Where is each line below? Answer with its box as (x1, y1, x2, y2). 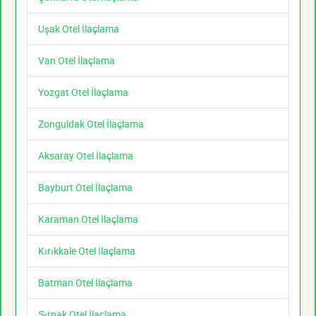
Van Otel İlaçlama (38, 54, 115, 68)
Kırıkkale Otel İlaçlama (38, 244, 135, 258)
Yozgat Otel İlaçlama (38, 85, 128, 99)
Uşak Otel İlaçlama (38, 22, 119, 36)
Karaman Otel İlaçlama (38, 212, 138, 226)
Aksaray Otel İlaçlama (38, 149, 133, 163)
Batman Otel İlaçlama (38, 276, 133, 290)
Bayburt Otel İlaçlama (38, 181, 133, 195)
